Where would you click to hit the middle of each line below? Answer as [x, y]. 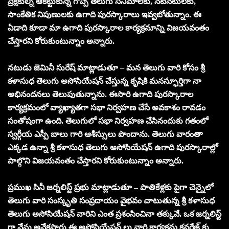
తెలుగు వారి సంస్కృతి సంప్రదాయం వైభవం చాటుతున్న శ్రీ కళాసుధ [111, 200]
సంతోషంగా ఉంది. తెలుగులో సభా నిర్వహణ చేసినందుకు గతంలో [108, 121]
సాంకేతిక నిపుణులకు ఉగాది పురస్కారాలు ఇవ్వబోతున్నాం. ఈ [105, 14]
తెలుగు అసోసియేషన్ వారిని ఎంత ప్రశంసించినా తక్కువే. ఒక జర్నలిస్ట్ [114, 214]
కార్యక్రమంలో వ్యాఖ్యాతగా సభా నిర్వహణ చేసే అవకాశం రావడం [107, 107]
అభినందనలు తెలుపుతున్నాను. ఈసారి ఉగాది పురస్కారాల [100, 94]
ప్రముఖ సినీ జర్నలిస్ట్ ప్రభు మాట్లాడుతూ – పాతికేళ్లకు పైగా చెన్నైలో [110, 187]
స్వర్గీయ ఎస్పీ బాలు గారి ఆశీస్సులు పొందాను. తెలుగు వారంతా [105, 134]
